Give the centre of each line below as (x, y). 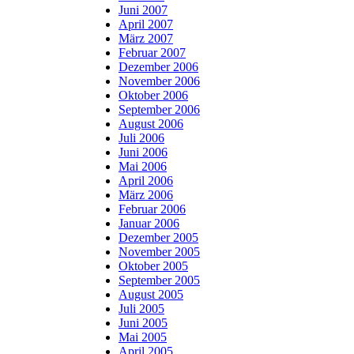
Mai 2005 (143, 337)
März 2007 (146, 38)
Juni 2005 (143, 322)
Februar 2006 (152, 209)
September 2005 (159, 280)
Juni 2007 (143, 9)
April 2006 (146, 180)
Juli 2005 (141, 308)
